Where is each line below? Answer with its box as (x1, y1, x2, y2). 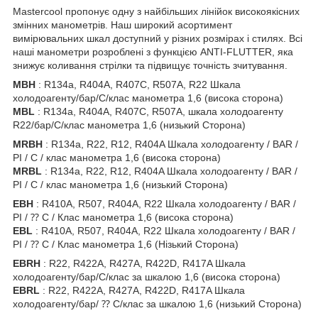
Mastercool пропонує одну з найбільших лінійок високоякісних (13, 6, 300, 18)
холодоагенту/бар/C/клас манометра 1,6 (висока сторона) (13, 92, 283, 104)
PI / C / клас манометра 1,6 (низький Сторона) (13, 179, 228, 191)
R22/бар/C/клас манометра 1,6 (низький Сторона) (13, 119, 246, 131)
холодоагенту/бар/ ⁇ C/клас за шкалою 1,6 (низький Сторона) (13, 298, 302, 310)
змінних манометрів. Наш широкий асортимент (13, 19, 232, 31)
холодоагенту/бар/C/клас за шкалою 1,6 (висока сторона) (13, 271, 280, 283)
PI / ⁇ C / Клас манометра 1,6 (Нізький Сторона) (13, 238, 238, 251)
